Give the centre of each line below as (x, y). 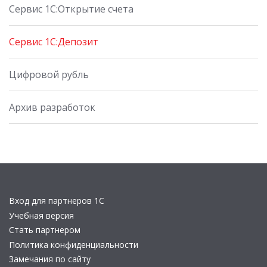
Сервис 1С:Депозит (54, 41)
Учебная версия (41, 215)
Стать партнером (45, 230)
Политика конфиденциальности (74, 244)
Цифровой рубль (49, 74)
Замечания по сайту (50, 259)
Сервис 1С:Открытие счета (71, 9)
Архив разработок (52, 107)
